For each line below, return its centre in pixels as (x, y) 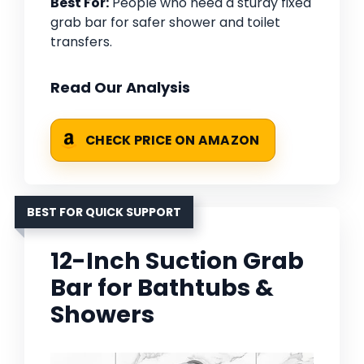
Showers (102, 315)
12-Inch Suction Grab (177, 261)
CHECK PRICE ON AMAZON (173, 141)
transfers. (81, 42)
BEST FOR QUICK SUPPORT (104, 212)
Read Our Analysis (120, 88)
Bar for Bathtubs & (162, 288)
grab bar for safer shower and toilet (165, 23)
